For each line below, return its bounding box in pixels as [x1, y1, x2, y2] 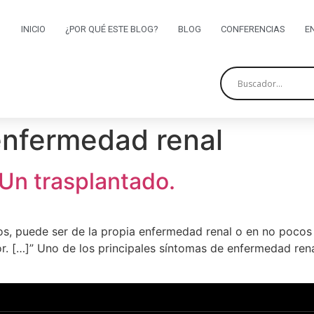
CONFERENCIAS [220, 24, 285, 34]
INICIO [20, 24, 46, 34]
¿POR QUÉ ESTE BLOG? [64, 24, 158, 34]
